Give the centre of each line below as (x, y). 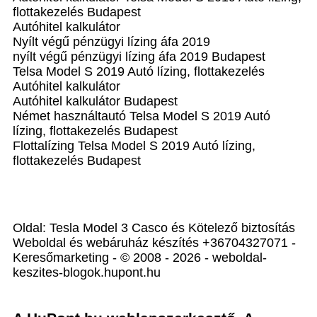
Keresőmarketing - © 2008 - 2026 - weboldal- (140, 258)
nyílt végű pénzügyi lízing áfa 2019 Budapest (139, 57)
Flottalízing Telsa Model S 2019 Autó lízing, (134, 146)
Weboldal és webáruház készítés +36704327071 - (154, 243)
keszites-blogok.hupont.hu (87, 272)
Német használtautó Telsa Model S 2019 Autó (142, 116)
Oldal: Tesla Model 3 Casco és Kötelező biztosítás (154, 228)
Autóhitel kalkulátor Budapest (95, 101)
